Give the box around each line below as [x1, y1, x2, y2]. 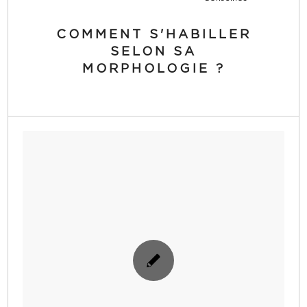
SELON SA [110, 45, 197, 58]
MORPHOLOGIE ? [82, 62, 225, 75]
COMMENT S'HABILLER [56, 28, 251, 41]
